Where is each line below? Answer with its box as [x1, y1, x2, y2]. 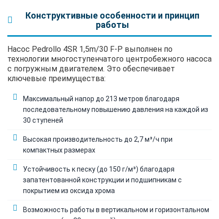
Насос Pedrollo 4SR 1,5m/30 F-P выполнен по [7, 44, 173, 54]
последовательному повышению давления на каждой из [23, 105, 208, 113]
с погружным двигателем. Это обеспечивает [7, 64, 175, 73]
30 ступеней [23, 116, 63, 124]
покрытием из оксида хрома [23, 186, 115, 195]
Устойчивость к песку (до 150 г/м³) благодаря [23, 165, 175, 173]
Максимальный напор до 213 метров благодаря [23, 94, 179, 103]
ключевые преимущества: [7, 73, 106, 83]
